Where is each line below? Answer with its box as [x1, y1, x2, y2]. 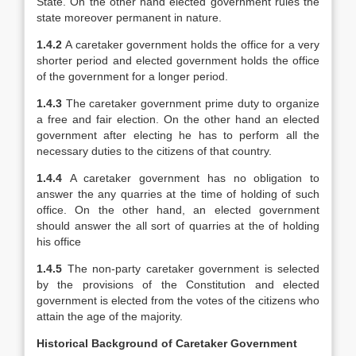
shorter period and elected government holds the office [37, 54, 319, 67]
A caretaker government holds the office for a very [65, 38, 320, 51]
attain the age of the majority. [37, 310, 183, 323]
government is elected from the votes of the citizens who [37, 294, 319, 307]
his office [37, 235, 81, 248]
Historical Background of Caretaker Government [37, 337, 297, 350]
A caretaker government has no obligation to [69, 172, 320, 184]
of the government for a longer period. [37, 70, 228, 83]
